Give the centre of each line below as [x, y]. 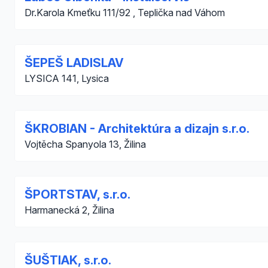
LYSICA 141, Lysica [67, 78]
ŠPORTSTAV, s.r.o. [77, 194]
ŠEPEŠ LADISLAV [74, 63]
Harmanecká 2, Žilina [69, 210]
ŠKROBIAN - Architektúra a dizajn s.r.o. [137, 129]
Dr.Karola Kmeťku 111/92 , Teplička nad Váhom [125, 13]
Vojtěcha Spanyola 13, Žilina [85, 144]
